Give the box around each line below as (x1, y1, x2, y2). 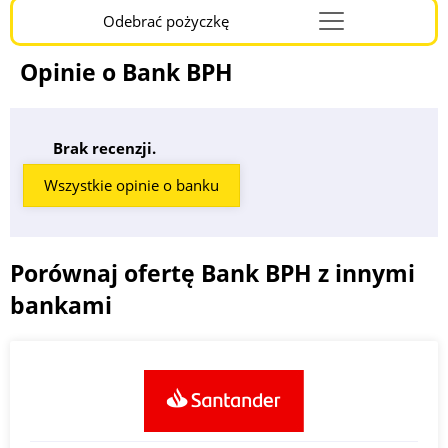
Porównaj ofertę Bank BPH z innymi (10, 256, 415, 289)
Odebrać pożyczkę (103, 10, 229, 31)
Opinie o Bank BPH (20, 55, 233, 88)
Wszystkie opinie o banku (43, 174, 219, 195)
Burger (223, 40, 271, 61)
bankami (10, 288, 112, 321)
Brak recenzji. (52, 137, 156, 158)
